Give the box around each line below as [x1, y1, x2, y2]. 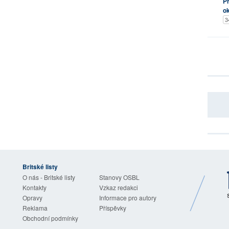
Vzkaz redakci [99, 183, 138, 192]
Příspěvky [99, 203, 126, 213]
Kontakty [22, 183, 47, 192]
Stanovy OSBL [99, 173, 140, 182]
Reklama [22, 203, 48, 213]
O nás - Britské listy [22, 173, 75, 182]
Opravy [22, 193, 42, 202]
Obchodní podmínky [22, 214, 78, 223]
